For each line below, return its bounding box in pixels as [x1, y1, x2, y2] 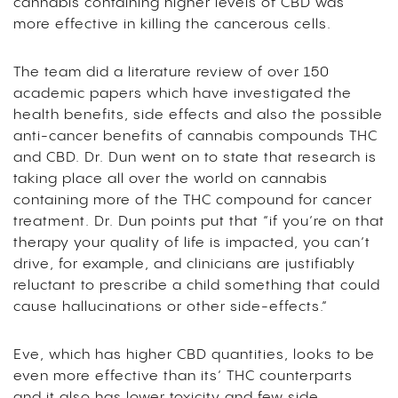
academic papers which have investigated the [13, 85, 352, 101]
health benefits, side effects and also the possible [13, 107, 383, 123]
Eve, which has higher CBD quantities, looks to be [13, 346, 375, 362]
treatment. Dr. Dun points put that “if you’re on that [13, 213, 385, 229]
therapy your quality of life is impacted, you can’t [13, 235, 370, 251]
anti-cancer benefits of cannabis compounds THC [13, 128, 378, 144]
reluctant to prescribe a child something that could [13, 277, 380, 293]
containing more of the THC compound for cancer [13, 192, 372, 208]
